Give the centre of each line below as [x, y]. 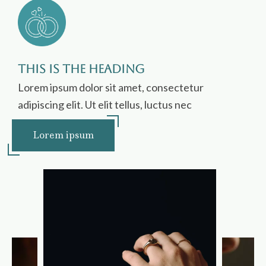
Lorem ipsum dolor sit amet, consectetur [111, 88]
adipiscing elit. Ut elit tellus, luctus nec [105, 105]
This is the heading [81, 69]
